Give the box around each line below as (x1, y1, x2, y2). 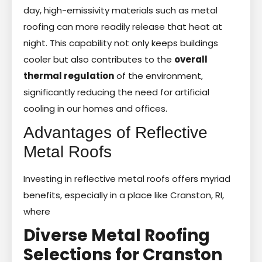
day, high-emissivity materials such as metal (23, 4, 218, 16)
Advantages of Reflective (23, 123, 208, 142)
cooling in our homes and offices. (23, 102, 167, 115)
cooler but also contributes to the (23, 53, 174, 65)
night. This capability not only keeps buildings (23, 36, 218, 49)
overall (174, 53, 208, 65)
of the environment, (114, 69, 203, 82)
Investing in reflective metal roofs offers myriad (23, 172, 230, 185)
